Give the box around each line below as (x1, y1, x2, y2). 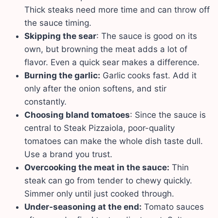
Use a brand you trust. (24, 149, 112, 159)
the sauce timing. (24, 18, 91, 28)
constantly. (24, 96, 67, 107)
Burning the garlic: (24, 70, 100, 80)
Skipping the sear (24, 31, 96, 41)
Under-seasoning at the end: (24, 201, 142, 212)
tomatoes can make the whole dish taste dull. (24, 136, 203, 146)
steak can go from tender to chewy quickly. (24, 175, 192, 185)
